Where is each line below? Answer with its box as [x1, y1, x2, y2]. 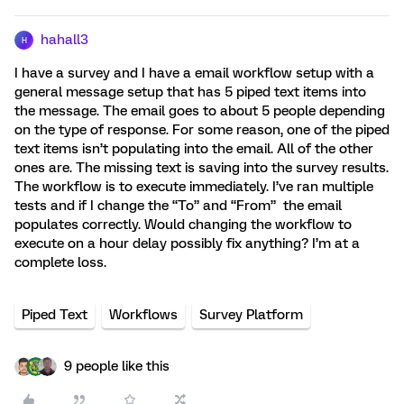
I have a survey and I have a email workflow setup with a [14, 65, 374, 81]
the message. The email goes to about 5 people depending [14, 103, 385, 119]
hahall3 [41, 32, 88, 48]
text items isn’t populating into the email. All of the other [14, 141, 373, 157]
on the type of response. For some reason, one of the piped [14, 122, 390, 138]
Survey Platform [199, 307, 303, 323]
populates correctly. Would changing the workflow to [14, 216, 352, 233]
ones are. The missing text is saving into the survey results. [14, 160, 389, 176]
